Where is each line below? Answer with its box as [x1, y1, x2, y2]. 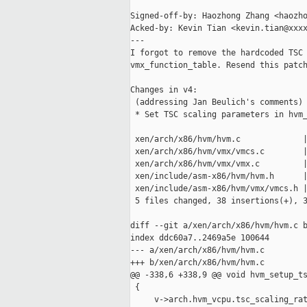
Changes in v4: [130, 85, 197, 95]
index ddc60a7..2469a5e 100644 [130, 233, 269, 243]
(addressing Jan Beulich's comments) [130, 97, 303, 108]
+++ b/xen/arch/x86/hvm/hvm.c [130, 258, 265, 268]
